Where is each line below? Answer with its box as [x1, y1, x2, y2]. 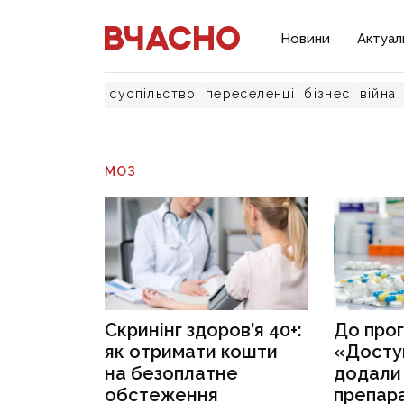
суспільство [109, 87, 197, 101]
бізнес [304, 87, 351, 101]
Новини [280, 31, 331, 47]
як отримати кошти [105, 341, 279, 363]
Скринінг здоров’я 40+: [105, 319, 303, 342]
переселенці [205, 87, 296, 101]
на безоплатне [105, 363, 239, 385]
